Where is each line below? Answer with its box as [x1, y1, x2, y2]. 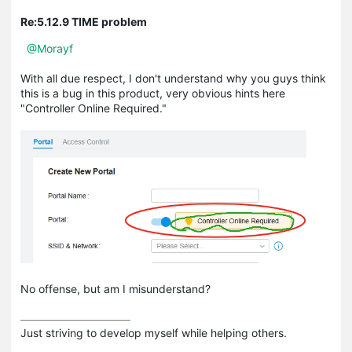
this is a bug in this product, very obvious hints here [20, 86, 285, 100]
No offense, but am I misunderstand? [20, 281, 211, 295]
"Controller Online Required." [20, 101, 167, 115]
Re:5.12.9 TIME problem [20, 14, 147, 28]
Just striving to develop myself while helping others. [20, 325, 287, 339]
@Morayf [27, 41, 73, 55]
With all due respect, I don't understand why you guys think [20, 71, 326, 85]
